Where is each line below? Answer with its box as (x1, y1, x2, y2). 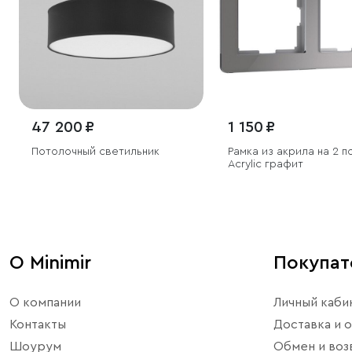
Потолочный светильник (31, 145, 159, 157)
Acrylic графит (227, 158, 303, 170)
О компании (9, 295, 81, 309)
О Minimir (9, 253, 91, 273)
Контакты (9, 317, 66, 331)
